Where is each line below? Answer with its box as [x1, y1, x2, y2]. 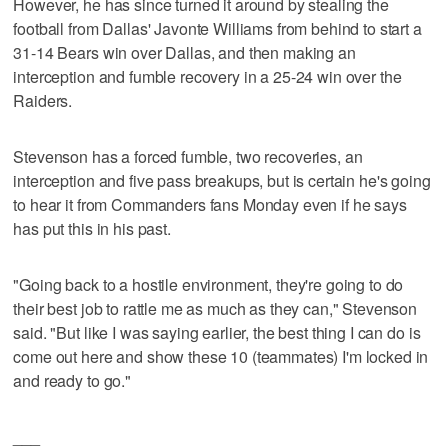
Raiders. [13, 88, 73, 112]
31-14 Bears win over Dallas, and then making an [13, 40, 356, 64]
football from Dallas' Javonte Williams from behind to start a [13, 16, 422, 40]
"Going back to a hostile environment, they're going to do [13, 272, 404, 296]
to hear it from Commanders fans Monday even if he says [13, 192, 407, 216]
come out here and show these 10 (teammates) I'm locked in [13, 344, 429, 368]
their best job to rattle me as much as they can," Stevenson [13, 296, 418, 320]
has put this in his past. [13, 216, 171, 240]
